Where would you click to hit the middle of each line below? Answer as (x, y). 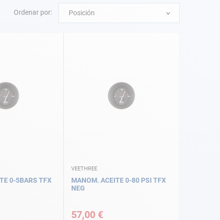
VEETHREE (84, 169)
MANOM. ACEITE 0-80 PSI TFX (119, 180)
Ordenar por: (33, 13)
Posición (82, 13)
